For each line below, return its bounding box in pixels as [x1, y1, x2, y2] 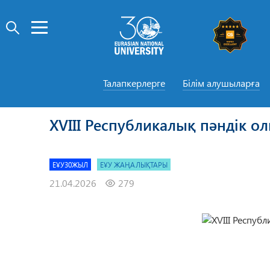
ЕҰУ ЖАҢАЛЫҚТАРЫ [100, 160, 168, 169]
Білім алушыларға [183, 76, 260, 89]
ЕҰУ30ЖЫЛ [52, 160, 88, 169]
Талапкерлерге [102, 76, 165, 89]
